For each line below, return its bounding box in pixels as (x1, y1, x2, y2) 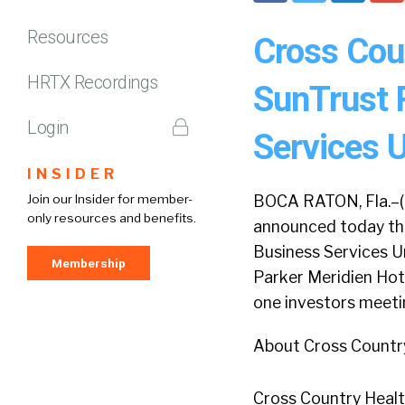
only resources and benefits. (27, 210, 196, 225)
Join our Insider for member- (27, 191, 193, 206)
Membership (52, 255, 126, 270)
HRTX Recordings (27, 71, 158, 93)
